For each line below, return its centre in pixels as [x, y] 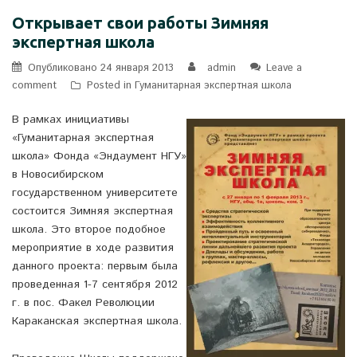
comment [34, 86]
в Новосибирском [58, 175]
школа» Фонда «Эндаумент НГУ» [99, 157]
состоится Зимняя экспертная [92, 212]
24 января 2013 [137, 69]
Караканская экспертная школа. [97, 322]
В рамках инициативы [71, 120]
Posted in [111, 86]
